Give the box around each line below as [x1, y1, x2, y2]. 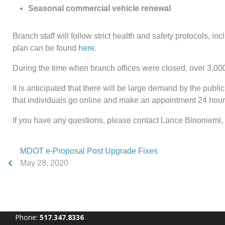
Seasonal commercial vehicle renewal [28, 4, 171, 13]
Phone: [15, 212, 40, 222]
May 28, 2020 [20, 159, 68, 167]
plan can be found [13, 44, 78, 52]
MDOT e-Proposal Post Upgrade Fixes [20, 147, 158, 155]
